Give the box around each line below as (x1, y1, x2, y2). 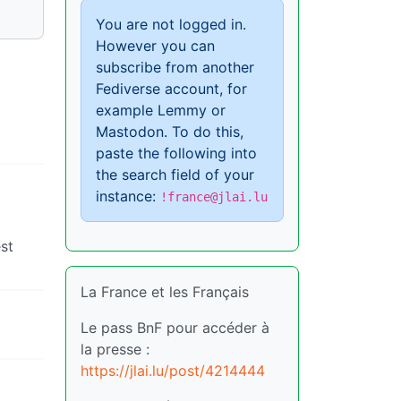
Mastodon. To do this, (96, 123, 243, 141)
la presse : (81, 340, 149, 359)
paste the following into (96, 144, 257, 163)
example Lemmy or (96, 101, 226, 120)
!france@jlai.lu (160, 190, 268, 205)
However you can (96, 37, 215, 55)
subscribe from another (96, 58, 254, 77)
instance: (96, 187, 160, 206)
